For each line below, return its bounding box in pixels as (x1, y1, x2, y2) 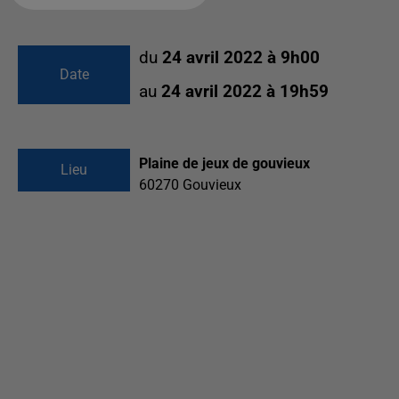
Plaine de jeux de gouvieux (139, 155, 310, 172)
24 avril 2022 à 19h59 (161, 82, 329, 102)
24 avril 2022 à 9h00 (162, 48, 320, 68)
